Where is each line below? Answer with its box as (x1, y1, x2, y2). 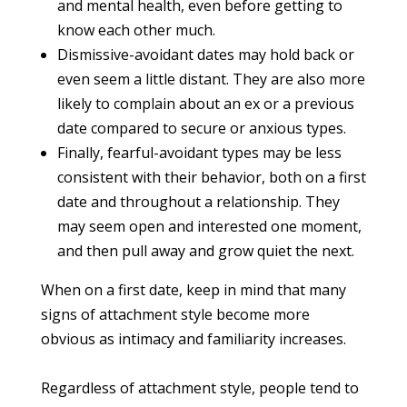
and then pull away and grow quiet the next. (57, 240, 354, 261)
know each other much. (57, 19, 215, 40)
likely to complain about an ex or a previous (57, 93, 354, 114)
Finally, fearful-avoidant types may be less (57, 142, 342, 163)
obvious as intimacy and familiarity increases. (41, 328, 346, 349)
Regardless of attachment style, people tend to (41, 377, 359, 398)
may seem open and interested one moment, (57, 215, 362, 236)
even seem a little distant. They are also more (57, 68, 365, 89)
